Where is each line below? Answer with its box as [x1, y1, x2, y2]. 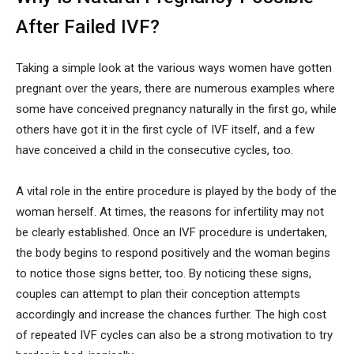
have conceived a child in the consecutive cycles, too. [16, 143, 293, 158]
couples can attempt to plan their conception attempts [16, 287, 300, 302]
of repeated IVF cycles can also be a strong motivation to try [16, 328, 333, 343]
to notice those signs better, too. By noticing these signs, [16, 266, 311, 281]
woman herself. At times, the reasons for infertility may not [16, 205, 324, 220]
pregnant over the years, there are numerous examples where [16, 81, 335, 96]
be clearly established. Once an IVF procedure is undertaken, [16, 225, 327, 240]
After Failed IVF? [16, 16, 160, 39]
